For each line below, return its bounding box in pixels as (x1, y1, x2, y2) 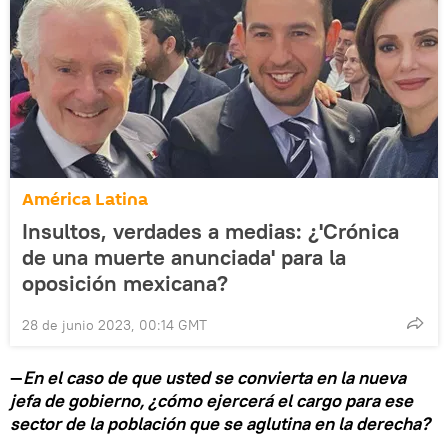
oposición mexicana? (22, 268, 228, 297)
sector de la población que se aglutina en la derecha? (10, 411, 430, 435)
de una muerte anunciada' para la (22, 242, 346, 271)
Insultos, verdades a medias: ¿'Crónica (22, 216, 399, 245)
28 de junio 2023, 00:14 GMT (22, 315, 207, 334)
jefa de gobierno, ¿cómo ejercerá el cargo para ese (10, 388, 413, 412)
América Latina (22, 186, 148, 212)
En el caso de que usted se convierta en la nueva (23, 365, 406, 389)
